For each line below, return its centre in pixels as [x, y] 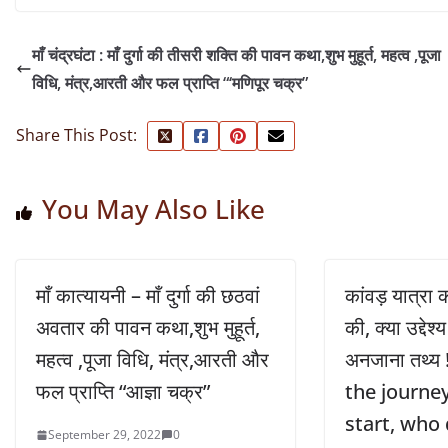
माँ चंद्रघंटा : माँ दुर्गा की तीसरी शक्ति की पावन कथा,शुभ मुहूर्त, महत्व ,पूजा [236, 55]
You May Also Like [153, 209]
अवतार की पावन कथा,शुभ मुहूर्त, [148, 328]
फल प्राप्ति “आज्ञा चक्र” [123, 392]
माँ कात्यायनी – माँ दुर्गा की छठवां [148, 296]
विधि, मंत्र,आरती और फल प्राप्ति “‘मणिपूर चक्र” [170, 83]
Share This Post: [76, 135]
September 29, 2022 [104, 435]
